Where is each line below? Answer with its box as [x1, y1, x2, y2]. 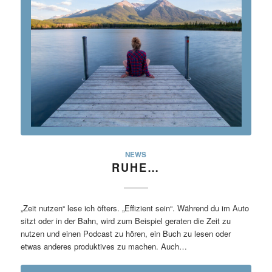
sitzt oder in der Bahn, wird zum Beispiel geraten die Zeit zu [20, 214, 231, 226]
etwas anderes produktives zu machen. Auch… [20, 240, 187, 252]
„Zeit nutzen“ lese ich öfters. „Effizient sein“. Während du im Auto [20, 202, 249, 214]
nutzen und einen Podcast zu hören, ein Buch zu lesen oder [20, 227, 231, 239]
